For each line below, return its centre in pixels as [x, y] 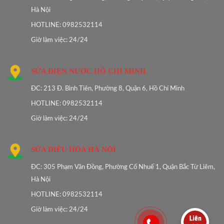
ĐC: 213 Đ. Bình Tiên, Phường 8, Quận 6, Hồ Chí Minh [108, 89]
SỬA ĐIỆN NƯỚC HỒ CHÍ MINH [88, 71]
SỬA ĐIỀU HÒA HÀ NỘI [73, 150]
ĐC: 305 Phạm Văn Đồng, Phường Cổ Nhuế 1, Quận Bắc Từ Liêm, [123, 167]
